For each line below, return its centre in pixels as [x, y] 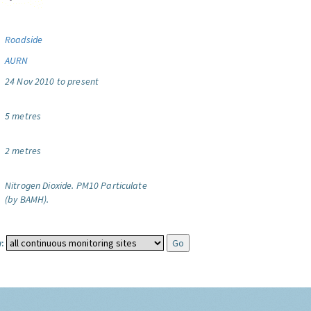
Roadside [24, 40]
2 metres [23, 151]
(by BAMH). [27, 199]
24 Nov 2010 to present [52, 81]
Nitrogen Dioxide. [40, 185]
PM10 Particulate [111, 185]
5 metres [23, 116]
